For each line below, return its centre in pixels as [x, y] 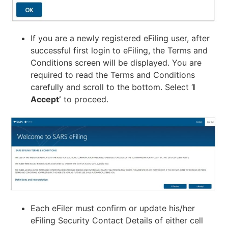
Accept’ [46, 99]
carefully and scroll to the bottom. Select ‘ [112, 87]
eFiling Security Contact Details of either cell [117, 220]
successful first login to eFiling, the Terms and [119, 51]
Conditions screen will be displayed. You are [116, 63]
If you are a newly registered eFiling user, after [120, 38]
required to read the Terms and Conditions [113, 75]
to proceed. [85, 99]
